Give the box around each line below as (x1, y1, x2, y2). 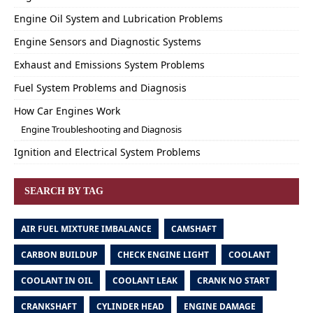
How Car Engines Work (14, 104, 120, 117)
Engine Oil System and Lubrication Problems (14, 12, 223, 25)
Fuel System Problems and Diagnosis (14, 81, 187, 94)
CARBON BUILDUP (21, 249, 98, 261)
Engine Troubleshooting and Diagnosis (21, 123, 182, 136)
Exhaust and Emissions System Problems (14, 58, 205, 71)
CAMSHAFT (171, 223, 217, 235)
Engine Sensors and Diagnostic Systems (14, 35, 201, 48)
